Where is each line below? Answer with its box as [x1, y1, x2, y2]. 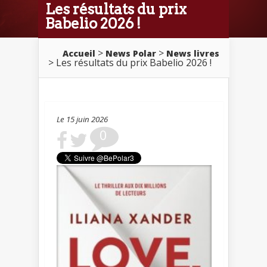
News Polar [105, 47, 156, 59]
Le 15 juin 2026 [57, 113, 108, 125]
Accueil [63, 47, 95, 59]
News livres [166, 47, 219, 59]
